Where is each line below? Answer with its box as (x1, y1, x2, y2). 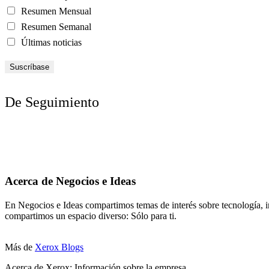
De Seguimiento (5, 94, 99, 110)
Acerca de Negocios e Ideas (5, 174, 136, 187)
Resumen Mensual (19, 6, 91, 17)
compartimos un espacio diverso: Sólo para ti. (5, 210, 177, 221)
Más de (5, 241, 35, 252)
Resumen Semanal (19, 22, 91, 32)
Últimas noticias (19, 37, 82, 48)
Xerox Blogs (35, 241, 83, 252)
